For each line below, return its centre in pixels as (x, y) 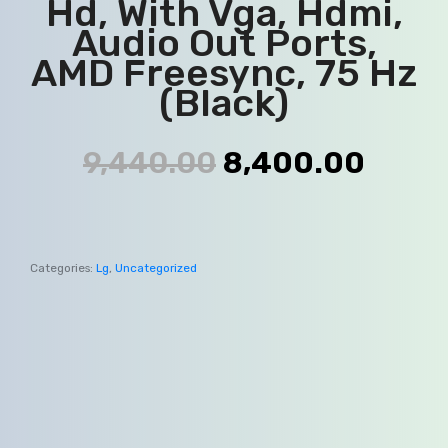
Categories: (61, 267)
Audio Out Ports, (224, 42)
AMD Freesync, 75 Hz (224, 72)
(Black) (224, 102)
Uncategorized (156, 267)
